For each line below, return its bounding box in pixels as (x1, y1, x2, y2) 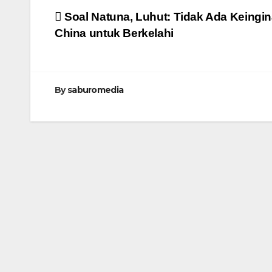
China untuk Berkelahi (55, 27, 174, 40)
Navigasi (54, 9, 133, 33)
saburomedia (67, 84, 124, 96)
